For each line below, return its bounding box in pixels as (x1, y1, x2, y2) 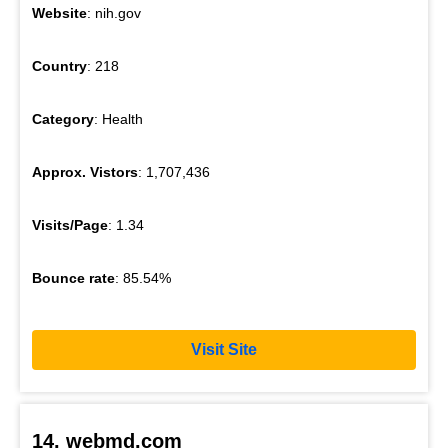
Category (32, 110, 94, 127)
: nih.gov (87, 4, 141, 21)
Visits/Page (32, 216, 108, 233)
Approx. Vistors (32, 163, 138, 180)
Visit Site (191, 341, 257, 359)
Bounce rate (32, 269, 115, 286)
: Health (94, 110, 143, 127)
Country (32, 57, 87, 74)
